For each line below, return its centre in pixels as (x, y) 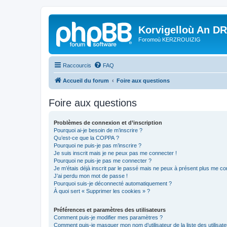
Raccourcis (77, 65)
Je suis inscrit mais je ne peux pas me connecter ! (115, 153)
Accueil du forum (86, 80)
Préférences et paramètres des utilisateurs (110, 210)
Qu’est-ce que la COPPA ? (86, 138)
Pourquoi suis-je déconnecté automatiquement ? (113, 183)
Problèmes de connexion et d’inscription (108, 122)
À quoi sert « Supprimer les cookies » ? (102, 191)
